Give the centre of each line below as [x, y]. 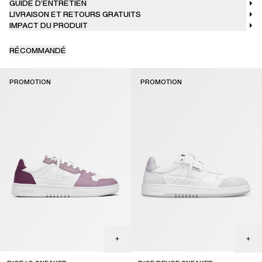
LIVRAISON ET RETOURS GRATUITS [75, 15]
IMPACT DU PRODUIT [49, 26]
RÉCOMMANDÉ [38, 51]
